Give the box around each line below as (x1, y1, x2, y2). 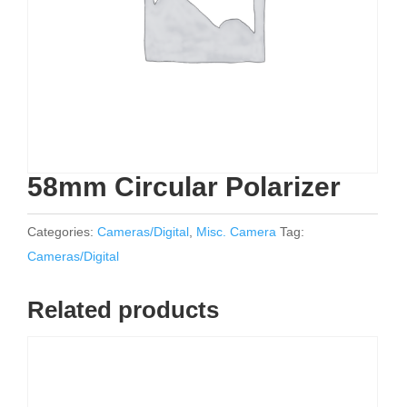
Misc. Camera (196, 224, 276, 239)
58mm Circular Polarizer (27, 172, 341, 202)
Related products (27, 296, 219, 323)
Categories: (27, 224, 97, 239)
